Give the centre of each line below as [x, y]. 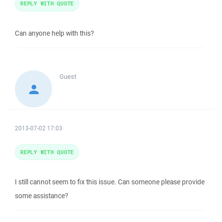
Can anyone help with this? [54, 33]
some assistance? [41, 196]
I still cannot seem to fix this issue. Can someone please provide [110, 182]
